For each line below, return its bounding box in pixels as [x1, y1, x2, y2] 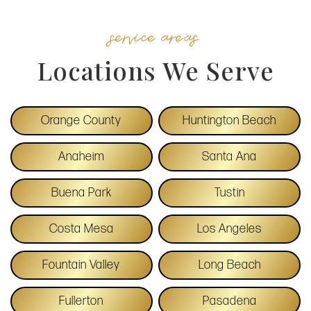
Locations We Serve [37, 53, 274, 87]
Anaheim [58, 149, 105, 164]
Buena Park [51, 185, 112, 200]
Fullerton [59, 293, 104, 308]
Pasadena [202, 293, 257, 308]
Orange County [41, 112, 122, 128]
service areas [111, 23, 200, 58]
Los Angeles [197, 221, 262, 236]
